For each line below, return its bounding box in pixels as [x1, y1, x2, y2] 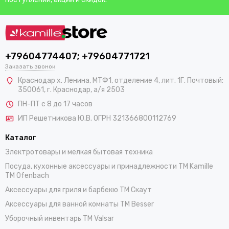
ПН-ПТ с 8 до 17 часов [18, 100, 93, 109]
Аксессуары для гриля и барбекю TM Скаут [5, 186, 152, 195]
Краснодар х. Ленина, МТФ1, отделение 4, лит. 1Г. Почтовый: [18, 76, 223, 85]
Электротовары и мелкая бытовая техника [5, 148, 153, 157]
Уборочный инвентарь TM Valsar [5, 214, 114, 223]
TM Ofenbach [5, 171, 49, 180]
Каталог [5, 133, 36, 143]
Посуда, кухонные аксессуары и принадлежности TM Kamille [5, 162, 213, 171]
